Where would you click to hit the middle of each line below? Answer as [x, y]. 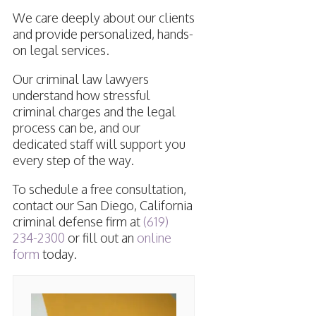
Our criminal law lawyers [80, 79]
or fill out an [101, 238]
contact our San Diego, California [102, 206]
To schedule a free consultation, [99, 189]
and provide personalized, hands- [103, 34]
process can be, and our [76, 128]
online [154, 238]
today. [58, 254]
